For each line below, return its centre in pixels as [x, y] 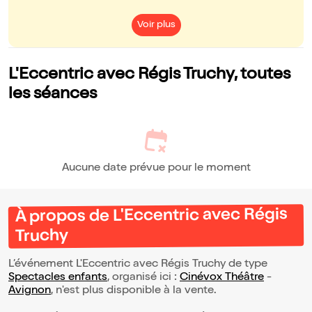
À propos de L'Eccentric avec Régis [151, 217]
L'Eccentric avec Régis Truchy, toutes [149, 76]
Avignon [30, 291]
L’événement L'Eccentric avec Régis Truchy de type [138, 265]
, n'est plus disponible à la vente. [135, 291]
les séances [53, 95]
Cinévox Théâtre [222, 278]
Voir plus [156, 25]
